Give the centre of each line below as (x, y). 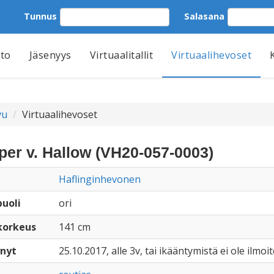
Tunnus (40, 16)
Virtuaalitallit (121, 55)
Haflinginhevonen (99, 179)
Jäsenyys (50, 55)
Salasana (204, 16)
